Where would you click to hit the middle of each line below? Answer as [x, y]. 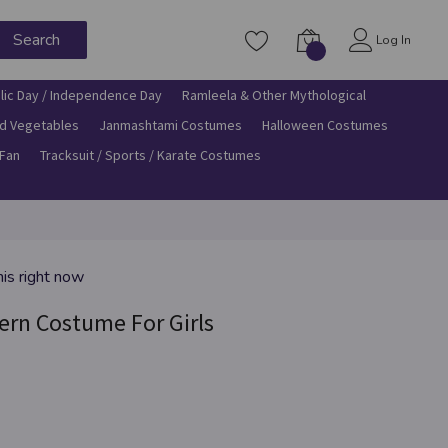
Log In [394, 40]
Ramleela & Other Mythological [274, 95]
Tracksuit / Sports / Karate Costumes [151, 155]
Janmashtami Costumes [171, 125]
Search [37, 40]
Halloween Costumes [325, 125]
